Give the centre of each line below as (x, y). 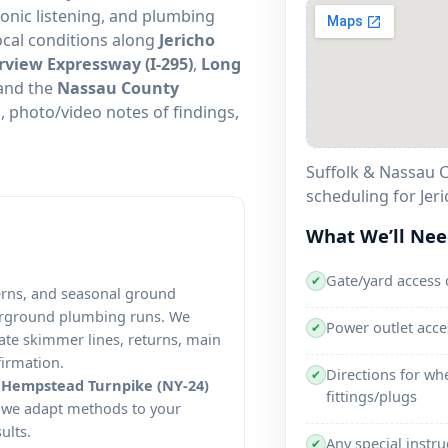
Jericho (187, 39)
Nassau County (118, 87)
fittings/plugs (371, 395)
